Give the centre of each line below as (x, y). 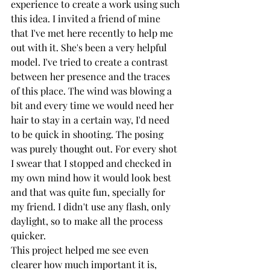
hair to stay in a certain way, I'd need (91, 120)
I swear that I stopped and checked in (93, 163)
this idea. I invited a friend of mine (87, 18)
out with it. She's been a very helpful (90, 47)
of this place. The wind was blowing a (93, 91)
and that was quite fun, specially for (89, 192)
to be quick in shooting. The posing (88, 134)
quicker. (28, 235)
